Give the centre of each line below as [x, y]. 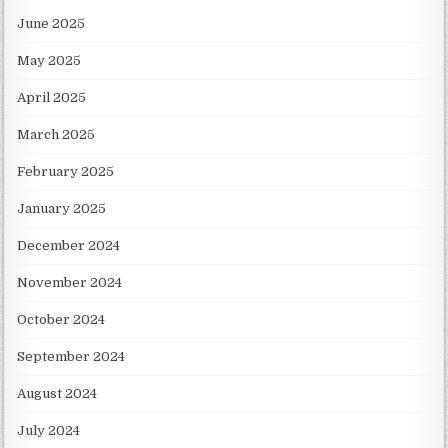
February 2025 [66, 172]
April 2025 [52, 98]
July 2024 [49, 431]
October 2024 [61, 320]
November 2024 [70, 283]
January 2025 [62, 209]
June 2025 [51, 24]
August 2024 [57, 394]
